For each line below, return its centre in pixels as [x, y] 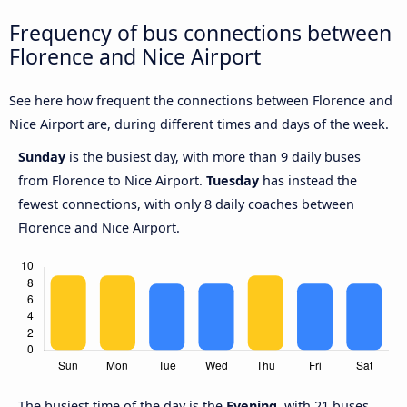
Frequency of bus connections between [200, 32]
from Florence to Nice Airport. [112, 181]
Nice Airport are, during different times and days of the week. [199, 124]
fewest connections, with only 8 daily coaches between [186, 204]
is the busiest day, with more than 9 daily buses [215, 157]
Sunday [44, 157]
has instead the [308, 181]
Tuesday [233, 181]
